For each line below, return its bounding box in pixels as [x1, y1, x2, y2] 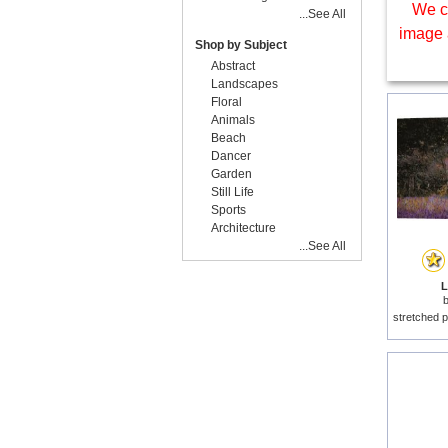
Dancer [211, 149, 251, 163]
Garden [211, 167, 252, 181]
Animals [211, 113, 255, 127]
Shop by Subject [195, 38, 287, 52]
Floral [211, 95, 242, 109]
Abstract [211, 59, 255, 73]
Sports [211, 203, 246, 217]
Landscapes [211, 77, 278, 91]
